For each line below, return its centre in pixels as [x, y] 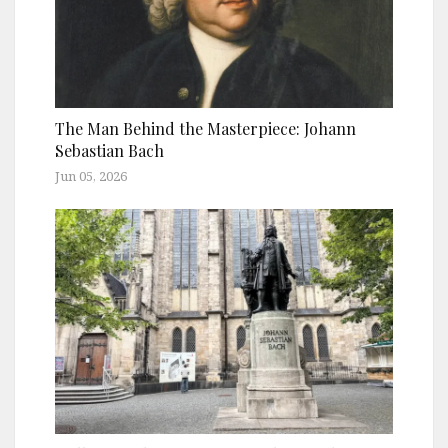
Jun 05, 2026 [91, 175]
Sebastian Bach [109, 150]
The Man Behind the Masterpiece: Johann [205, 128]
